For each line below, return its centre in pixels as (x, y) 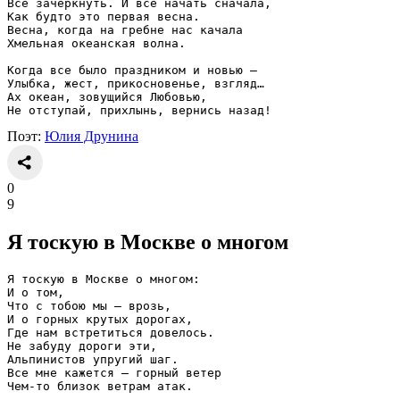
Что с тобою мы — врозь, (89, 306)
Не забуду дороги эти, (82, 346)
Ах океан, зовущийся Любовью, (107, 97)
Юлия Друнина (92, 137)
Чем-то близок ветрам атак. (100, 387)
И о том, (36, 293)
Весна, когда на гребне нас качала (125, 30)
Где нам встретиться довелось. (111, 333)
